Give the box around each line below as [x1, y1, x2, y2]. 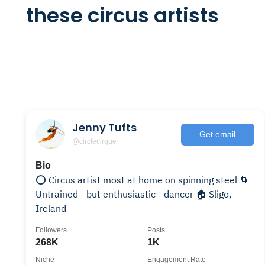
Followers [35, 226, 67, 234]
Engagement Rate [147, 256, 206, 264]
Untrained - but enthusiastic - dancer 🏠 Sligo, [35, 188, 231, 200]
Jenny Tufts [72, 119, 137, 135]
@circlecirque [72, 137, 117, 146]
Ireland [35, 202, 66, 214]
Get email [199, 129, 236, 139]
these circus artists [26, 1, 219, 30]
